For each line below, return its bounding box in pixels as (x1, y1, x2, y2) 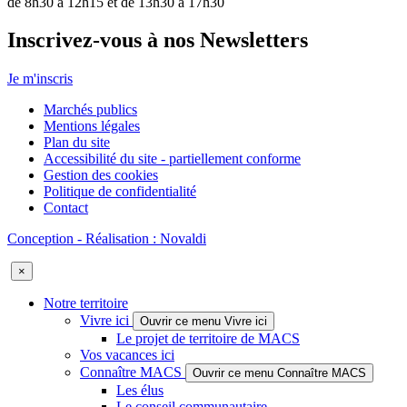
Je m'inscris (7, 71, 73, 87)
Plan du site (44, 134, 110, 151)
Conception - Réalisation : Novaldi (7, 231, 206, 247)
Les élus (116, 382, 164, 399)
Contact (44, 200, 88, 216)
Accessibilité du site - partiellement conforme (44, 151, 301, 167)
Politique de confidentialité (44, 184, 196, 200)
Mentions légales (44, 118, 140, 134)
